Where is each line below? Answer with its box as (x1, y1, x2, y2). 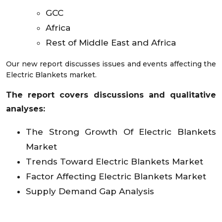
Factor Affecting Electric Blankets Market (26, 171, 206, 181)
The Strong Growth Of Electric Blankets (26, 126, 216, 137)
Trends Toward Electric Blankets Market (26, 156, 203, 166)
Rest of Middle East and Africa (46, 37, 176, 48)
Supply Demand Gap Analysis (26, 186, 154, 196)
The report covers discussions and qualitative (6, 90, 216, 100)
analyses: (6, 104, 45, 113)
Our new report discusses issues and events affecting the (6, 59, 216, 68)
